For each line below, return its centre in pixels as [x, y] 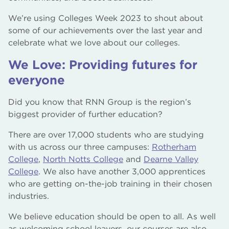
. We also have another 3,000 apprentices [122, 171]
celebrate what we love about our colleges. [94, 42]
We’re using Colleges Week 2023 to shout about [106, 18]
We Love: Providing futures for [103, 64]
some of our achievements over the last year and [105, 30]
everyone [37, 80]
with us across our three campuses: [80, 147]
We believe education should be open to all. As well [112, 216]
